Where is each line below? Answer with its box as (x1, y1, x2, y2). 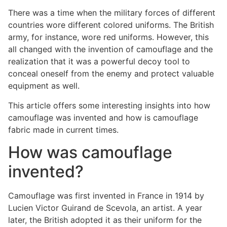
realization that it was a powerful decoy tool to (8, 56, 190, 67)
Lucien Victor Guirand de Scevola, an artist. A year (8, 202, 202, 213)
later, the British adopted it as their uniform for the (8, 214, 202, 225)
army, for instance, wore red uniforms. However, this (8, 32, 209, 43)
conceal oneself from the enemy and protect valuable (8, 68, 214, 79)
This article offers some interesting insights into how (8, 100, 210, 110)
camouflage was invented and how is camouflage (8, 112, 198, 123)
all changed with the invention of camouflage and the (8, 44, 213, 55)
